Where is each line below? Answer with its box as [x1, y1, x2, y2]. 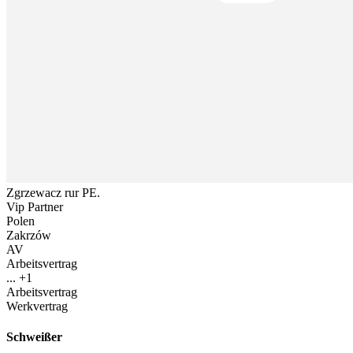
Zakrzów [6, 228, 51, 242]
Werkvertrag [6, 299, 68, 313]
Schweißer [6, 330, 62, 344]
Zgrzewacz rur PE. [6, 185, 100, 199]
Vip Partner [6, 199, 63, 214]
